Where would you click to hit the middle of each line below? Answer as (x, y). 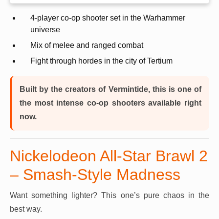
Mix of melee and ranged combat (87, 45)
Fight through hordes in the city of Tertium (101, 61)
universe (45, 29)
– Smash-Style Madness (95, 174)
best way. (26, 209)
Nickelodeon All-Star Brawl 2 (109, 156)
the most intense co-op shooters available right (110, 103)
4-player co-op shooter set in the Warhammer (108, 18)
